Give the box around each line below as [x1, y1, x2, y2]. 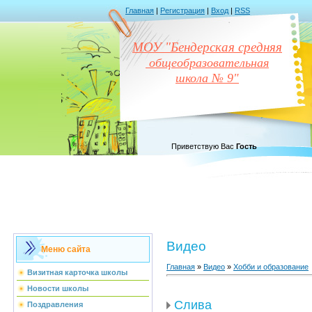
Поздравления [27, 300, 83, 309]
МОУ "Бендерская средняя [132, 40, 282, 54]
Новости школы [27, 284, 88, 292]
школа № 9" [175, 71, 239, 85]
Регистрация [160, 6, 205, 15]
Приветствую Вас [171, 142, 234, 150]
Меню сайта [41, 244, 91, 254]
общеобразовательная [146, 56, 269, 70]
